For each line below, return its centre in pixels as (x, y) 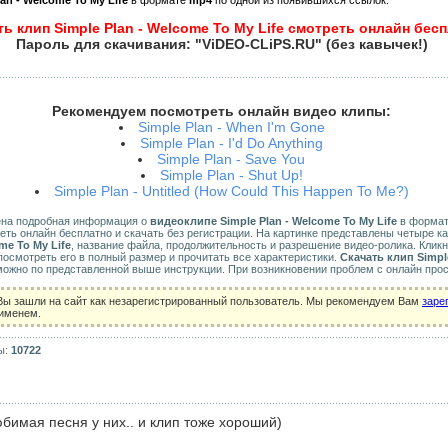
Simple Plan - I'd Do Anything (231, 143)
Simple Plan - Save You (231, 159)
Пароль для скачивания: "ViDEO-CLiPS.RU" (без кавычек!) (221, 44)
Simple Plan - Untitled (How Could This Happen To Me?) (231, 191)
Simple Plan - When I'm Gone (231, 127)
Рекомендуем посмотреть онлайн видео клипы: (221, 111)
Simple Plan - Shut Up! (231, 175)
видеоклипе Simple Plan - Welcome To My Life (273, 221)
